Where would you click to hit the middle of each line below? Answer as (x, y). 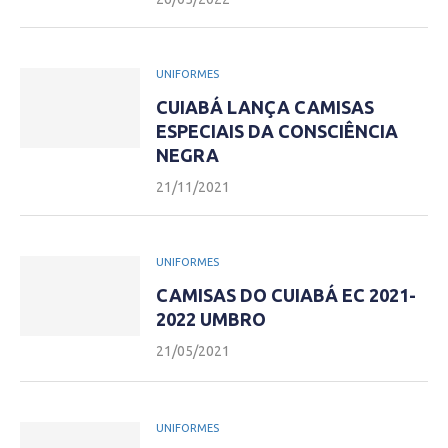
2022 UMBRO (211, 319)
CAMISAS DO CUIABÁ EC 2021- (286, 295)
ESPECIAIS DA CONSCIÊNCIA (277, 131)
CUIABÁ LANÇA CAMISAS (265, 107)
